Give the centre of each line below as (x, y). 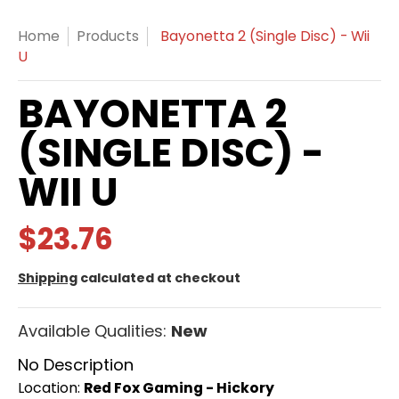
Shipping (48, 278)
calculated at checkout (159, 278)
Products (108, 36)
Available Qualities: (94, 330)
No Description (76, 364)
